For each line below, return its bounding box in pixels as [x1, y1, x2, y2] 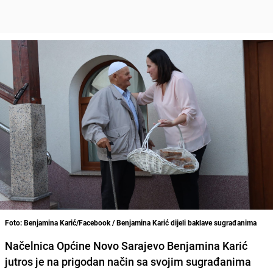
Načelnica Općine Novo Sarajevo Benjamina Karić [5, 238, 247, 253]
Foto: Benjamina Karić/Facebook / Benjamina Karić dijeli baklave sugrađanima [5, 217, 257, 227]
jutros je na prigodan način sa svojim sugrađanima [5, 253, 251, 269]
